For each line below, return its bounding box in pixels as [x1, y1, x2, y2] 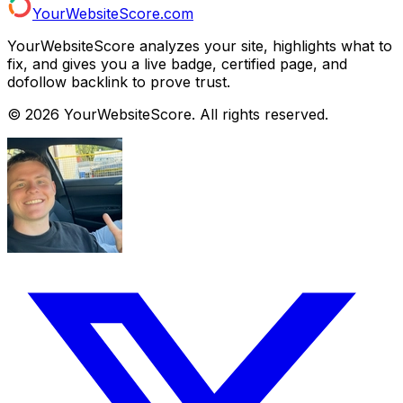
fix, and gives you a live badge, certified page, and [7, 54, 347, 73]
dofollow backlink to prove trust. [7, 72, 230, 91]
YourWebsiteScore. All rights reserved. [59, 104, 328, 123]
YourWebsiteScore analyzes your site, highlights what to [7, 36, 392, 55]
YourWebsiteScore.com [32, 4, 193, 22]
